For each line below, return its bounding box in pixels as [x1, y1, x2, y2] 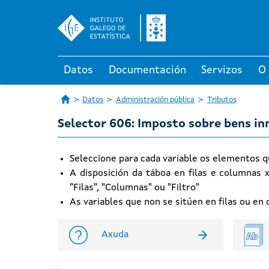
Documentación [108, 65, 186, 76]
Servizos [201, 65, 243, 76]
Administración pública [115, 96, 195, 104]
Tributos [207, 96, 237, 104]
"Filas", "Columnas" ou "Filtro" [70, 183, 199, 193]
